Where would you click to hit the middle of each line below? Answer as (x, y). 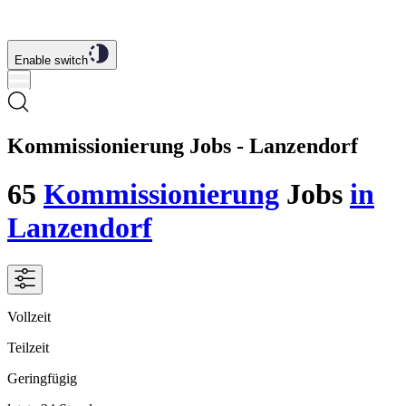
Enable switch (51, 60)
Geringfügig (42, 378)
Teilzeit (28, 347)
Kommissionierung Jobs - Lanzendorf (183, 145)
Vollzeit (29, 316)
